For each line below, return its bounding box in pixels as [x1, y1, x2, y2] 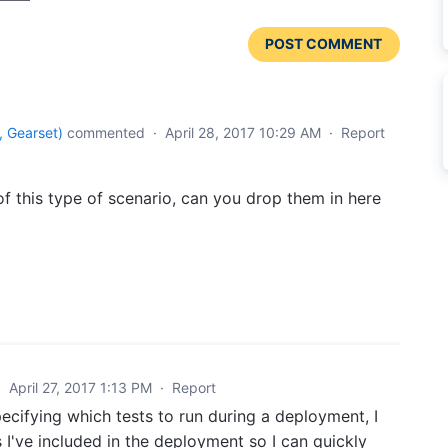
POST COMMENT [265, 35, 383, 53]
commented [63, 123, 149, 141]
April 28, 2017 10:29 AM [165, 123, 321, 141]
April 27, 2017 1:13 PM [9, 378, 152, 396]
